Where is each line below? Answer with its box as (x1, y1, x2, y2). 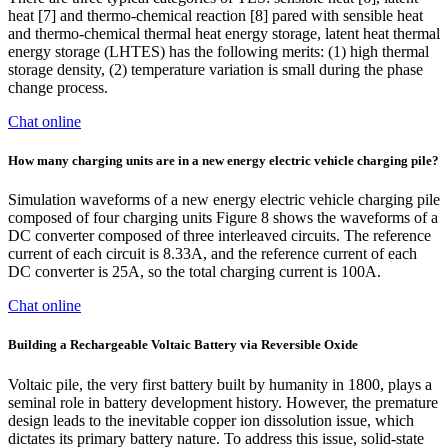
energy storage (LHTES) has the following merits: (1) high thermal (8, 42, 429, 60)
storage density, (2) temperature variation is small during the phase (8, 60, 423, 78)
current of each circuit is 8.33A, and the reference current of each (8, 245, 417, 263)
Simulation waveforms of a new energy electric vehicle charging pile (8, 191, 440, 209)
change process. (8, 78, 108, 96)
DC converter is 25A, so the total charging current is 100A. (8, 263, 381, 281)
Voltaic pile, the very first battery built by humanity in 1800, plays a (8, 375, 432, 393)
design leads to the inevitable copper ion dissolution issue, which (8, 411, 414, 429)
